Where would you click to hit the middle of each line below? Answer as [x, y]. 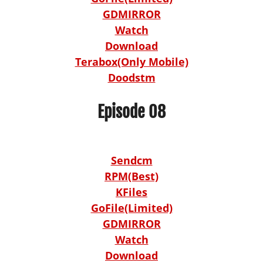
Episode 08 [131, 112]
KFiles [131, 192]
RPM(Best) [131, 176]
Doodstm [131, 77]
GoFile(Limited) [131, 208]
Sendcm [131, 160]
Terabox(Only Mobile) [131, 61]
